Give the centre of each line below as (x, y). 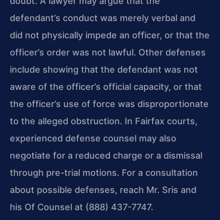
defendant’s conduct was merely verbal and (103, 18)
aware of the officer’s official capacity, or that (106, 87)
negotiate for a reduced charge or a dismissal (106, 156)
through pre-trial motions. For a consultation (104, 173)
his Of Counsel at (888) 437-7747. (82, 207)
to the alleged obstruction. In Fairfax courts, (104, 121)
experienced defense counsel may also (93, 138)
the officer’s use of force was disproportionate (109, 104)
